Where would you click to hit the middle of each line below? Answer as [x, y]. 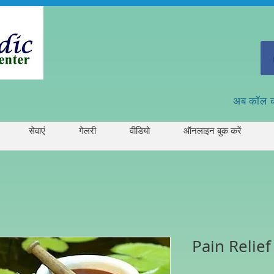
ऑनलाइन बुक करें [212, 130]
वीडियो [139, 130]
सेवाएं [37, 130]
